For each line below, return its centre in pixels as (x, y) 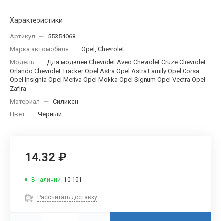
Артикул (22, 36)
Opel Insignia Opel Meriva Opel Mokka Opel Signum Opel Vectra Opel (108, 79)
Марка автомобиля (39, 49)
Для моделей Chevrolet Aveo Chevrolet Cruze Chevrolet (126, 62)
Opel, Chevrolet (103, 49)
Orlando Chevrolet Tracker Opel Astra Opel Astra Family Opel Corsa (105, 71)
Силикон (66, 101)
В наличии (46, 179)
